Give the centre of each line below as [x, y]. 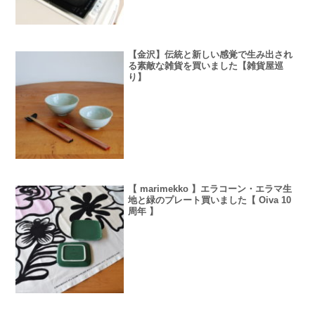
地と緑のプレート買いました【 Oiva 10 [210, 200]
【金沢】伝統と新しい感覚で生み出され [211, 54]
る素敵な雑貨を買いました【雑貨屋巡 [206, 65]
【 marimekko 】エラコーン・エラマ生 [210, 188]
